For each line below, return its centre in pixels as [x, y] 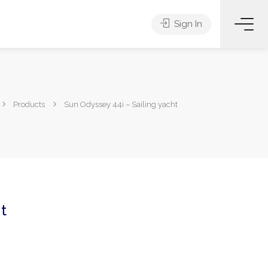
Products [29, 104]
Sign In [187, 24]
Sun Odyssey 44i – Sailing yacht [121, 104]
